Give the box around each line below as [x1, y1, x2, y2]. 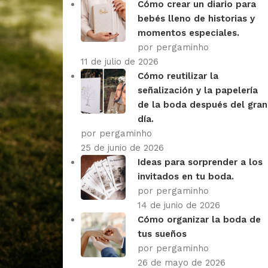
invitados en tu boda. [137, 170, 234, 182]
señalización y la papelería [137, 84, 258, 96]
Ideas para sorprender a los [137, 156, 263, 167]
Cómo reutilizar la [137, 70, 218, 81]
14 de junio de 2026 [137, 199, 220, 211]
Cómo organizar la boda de [137, 214, 261, 225]
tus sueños [137, 228, 187, 239]
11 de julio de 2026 [80, 56, 159, 67]
